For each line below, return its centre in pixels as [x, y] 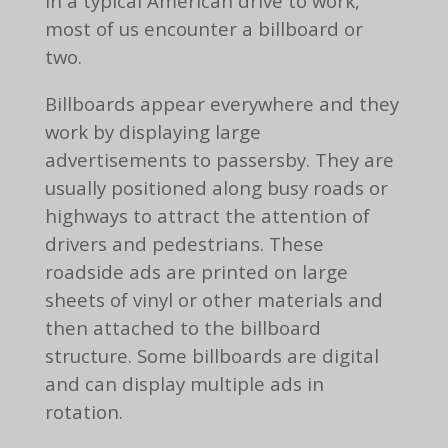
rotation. [83, 411]
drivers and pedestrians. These [184, 243]
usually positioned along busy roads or [216, 187]
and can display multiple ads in [184, 383]
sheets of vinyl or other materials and [213, 299]
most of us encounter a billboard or [203, 29]
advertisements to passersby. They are [219, 159]
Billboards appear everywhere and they [221, 103]
